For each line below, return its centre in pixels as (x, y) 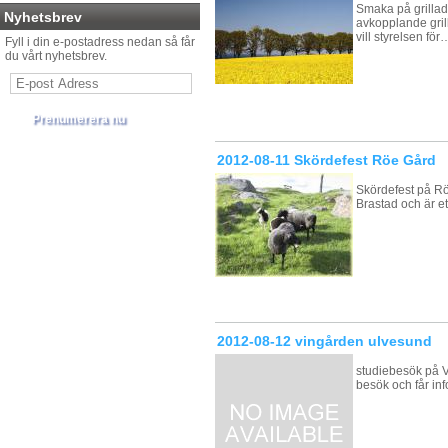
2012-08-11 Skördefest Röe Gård (326, 160)
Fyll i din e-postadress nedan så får (100, 42)
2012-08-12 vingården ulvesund (324, 341)
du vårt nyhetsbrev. (56, 56)
